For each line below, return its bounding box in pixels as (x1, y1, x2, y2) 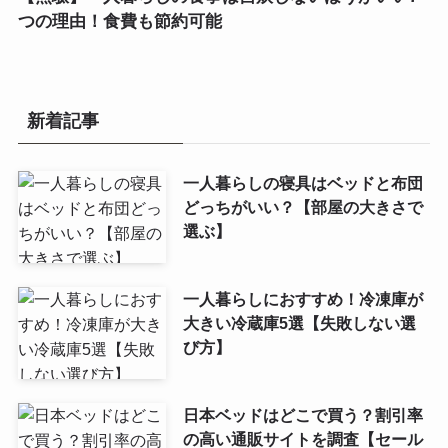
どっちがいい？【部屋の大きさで (182, 198, 423, 217)
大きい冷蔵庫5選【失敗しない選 (182, 314, 416, 333)
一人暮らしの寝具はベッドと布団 (182, 174, 423, 193)
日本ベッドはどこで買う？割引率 (182, 406, 423, 425)
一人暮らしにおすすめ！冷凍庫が (182, 290, 423, 309)
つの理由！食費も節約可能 (17, 12, 222, 32)
